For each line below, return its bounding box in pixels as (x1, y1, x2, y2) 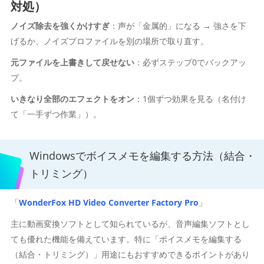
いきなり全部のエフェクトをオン (10, 93, 134, 104)
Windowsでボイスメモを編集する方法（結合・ (29, 148, 256, 163)
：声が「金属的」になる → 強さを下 (109, 20, 246, 31)
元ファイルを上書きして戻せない (10, 57, 134, 68)
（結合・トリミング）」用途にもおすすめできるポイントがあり (10, 249, 250, 260)
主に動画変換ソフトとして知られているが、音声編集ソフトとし (10, 218, 250, 229)
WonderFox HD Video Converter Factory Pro (18, 197, 199, 208)
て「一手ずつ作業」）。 (10, 108, 101, 120)
